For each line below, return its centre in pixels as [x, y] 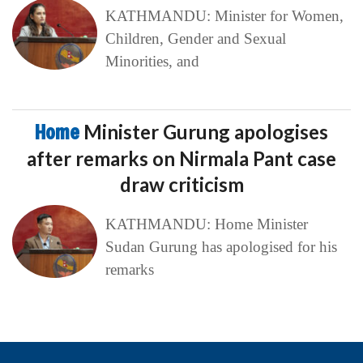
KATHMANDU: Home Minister [206, 224]
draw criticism [181, 185]
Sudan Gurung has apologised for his [221, 247]
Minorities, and [152, 62]
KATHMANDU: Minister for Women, [224, 16]
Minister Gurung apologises [206, 132]
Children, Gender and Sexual [195, 39]
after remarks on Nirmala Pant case [181, 159]
